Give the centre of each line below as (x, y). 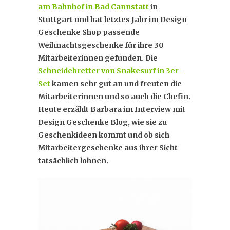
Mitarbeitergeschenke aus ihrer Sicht (108, 148)
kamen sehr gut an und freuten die (116, 83)
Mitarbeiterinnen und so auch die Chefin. (114, 96)
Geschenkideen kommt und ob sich (104, 135)
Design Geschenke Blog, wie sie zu (102, 122)
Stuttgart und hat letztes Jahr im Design (112, 19)
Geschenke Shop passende (89, 32)
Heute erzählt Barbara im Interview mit (112, 109)
